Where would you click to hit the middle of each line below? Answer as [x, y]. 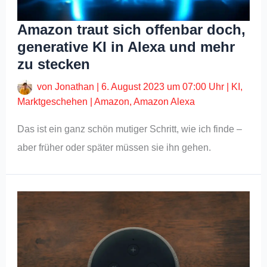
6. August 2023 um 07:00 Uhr [163, 86]
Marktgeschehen [53, 102]
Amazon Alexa [164, 102]
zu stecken [54, 64]
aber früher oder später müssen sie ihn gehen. [114, 148]
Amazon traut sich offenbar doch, [132, 29]
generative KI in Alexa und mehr [126, 46]
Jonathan [76, 86]
